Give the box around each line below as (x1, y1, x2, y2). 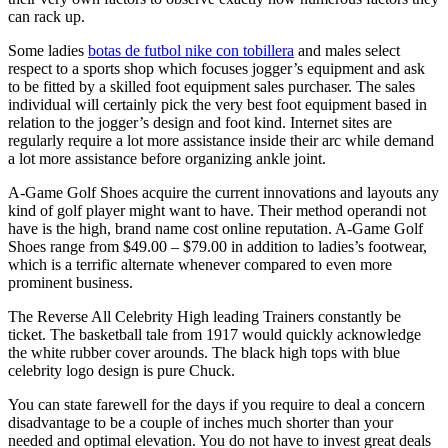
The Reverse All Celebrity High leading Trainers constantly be (8, 307, 401, 325)
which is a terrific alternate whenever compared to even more (8, 255, 392, 273)
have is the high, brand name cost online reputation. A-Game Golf (8, 219, 423, 237)
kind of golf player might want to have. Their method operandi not (8, 201, 426, 219)
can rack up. (8, 7, 85, 25)
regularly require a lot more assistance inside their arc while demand (8, 131, 434, 149)
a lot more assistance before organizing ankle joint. (8, 149, 326, 167)
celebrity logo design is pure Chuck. (8, 361, 235, 379)
